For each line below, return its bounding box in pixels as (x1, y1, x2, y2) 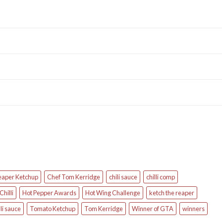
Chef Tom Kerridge (47, 173, 100, 181)
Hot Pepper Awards (22, 189, 76, 197)
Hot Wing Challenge (85, 189, 140, 197)
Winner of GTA (132, 205, 173, 213)
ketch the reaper (149, 189, 194, 197)
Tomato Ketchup (30, 205, 75, 213)
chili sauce (109, 173, 137, 181)
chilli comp (146, 173, 175, 181)
